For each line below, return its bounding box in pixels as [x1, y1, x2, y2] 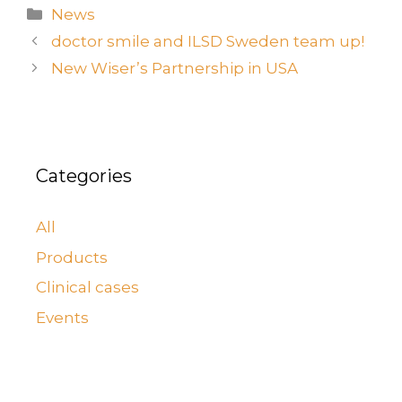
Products [36, 248, 108, 267]
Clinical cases [36, 278, 139, 296]
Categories [36, 165, 132, 187]
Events [36, 308, 89, 327]
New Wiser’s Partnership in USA [51, 59, 299, 77]
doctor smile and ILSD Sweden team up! [51, 32, 365, 50]
